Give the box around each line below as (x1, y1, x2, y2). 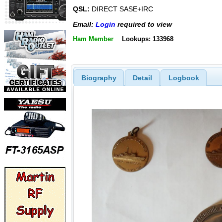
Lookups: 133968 (121, 35, 173, 43)
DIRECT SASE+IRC (90, 5, 153, 13)
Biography (81, 73, 116, 82)
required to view (115, 20, 172, 28)
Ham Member (73, 35, 113, 43)
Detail (132, 73, 152, 82)
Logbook (168, 73, 199, 82)
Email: (73, 20, 96, 28)
